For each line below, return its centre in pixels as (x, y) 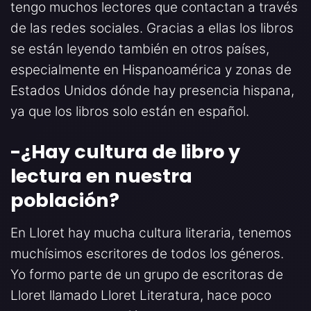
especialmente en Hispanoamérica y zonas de (151, 70)
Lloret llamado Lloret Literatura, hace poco (141, 296)
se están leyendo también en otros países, (140, 49)
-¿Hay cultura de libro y (125, 152)
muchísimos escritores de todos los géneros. (147, 254)
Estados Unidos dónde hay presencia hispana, (152, 91)
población (60, 201)
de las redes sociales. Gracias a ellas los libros (152, 28)
